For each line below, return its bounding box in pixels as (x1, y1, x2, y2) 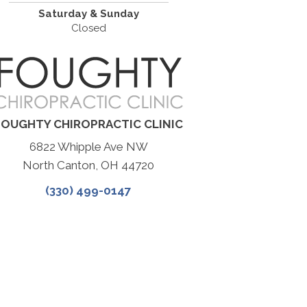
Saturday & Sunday (38, 8, 139, 21)
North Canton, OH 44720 (23, 158, 155, 173)
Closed (71, 22, 106, 35)
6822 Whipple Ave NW (29, 140, 148, 154)
